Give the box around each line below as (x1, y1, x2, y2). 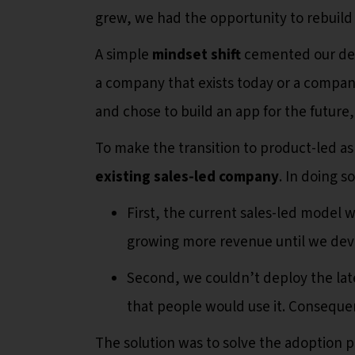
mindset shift (152, 44, 241, 66)
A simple (95, 44, 152, 66)
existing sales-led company (95, 166, 279, 188)
